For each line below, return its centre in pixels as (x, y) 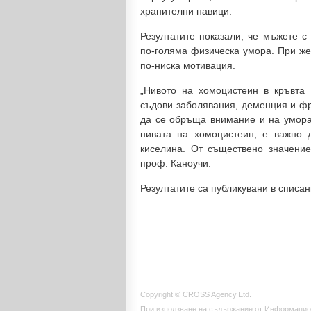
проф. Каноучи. (176, 163)
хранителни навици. (186, 11)
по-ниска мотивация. (188, 65)
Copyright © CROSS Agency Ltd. (196, 294)
